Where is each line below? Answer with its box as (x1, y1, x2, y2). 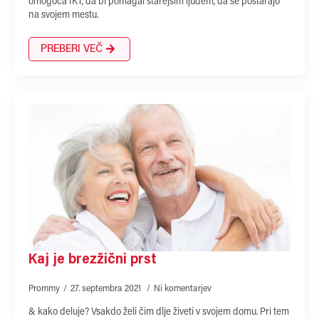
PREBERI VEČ (41, 43, 103, 55)
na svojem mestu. (28, 10, 98, 21)
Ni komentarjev (154, 283, 211, 293)
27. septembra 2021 (70, 283, 143, 293)
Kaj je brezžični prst (28, 252, 157, 267)
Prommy (28, 283, 60, 293)
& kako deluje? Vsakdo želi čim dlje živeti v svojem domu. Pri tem (28, 307, 289, 318)
